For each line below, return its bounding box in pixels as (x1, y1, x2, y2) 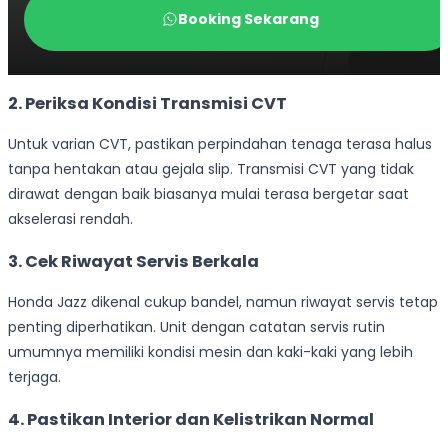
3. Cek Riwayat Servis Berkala (8, 249, 259, 273)
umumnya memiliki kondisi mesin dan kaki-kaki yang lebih (8, 342, 413, 363)
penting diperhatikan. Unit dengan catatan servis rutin (8, 317, 385, 338)
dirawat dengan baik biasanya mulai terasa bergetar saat (8, 184, 409, 205)
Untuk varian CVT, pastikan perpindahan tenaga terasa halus (8, 134, 432, 155)
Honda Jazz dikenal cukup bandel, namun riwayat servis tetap (8, 292, 438, 313)
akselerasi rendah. (8, 209, 133, 230)
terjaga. (8, 367, 61, 388)
